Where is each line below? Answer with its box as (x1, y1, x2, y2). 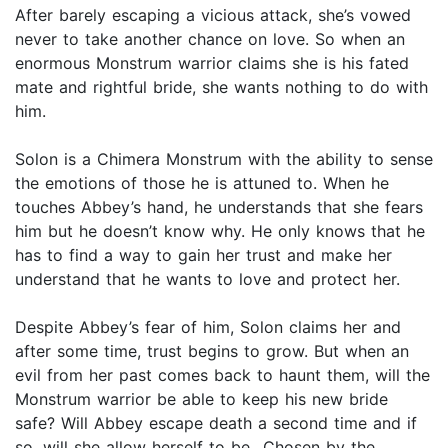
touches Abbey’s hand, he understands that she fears (15, 197, 423, 218)
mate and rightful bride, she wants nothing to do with (15, 77, 428, 98)
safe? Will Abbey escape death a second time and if (15, 413, 417, 434)
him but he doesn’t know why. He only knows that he (15, 221, 425, 242)
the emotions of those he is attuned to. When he (15, 173, 389, 194)
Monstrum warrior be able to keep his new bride (15, 389, 388, 410)
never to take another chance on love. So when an (15, 29, 405, 50)
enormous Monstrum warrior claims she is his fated (15, 53, 409, 74)
